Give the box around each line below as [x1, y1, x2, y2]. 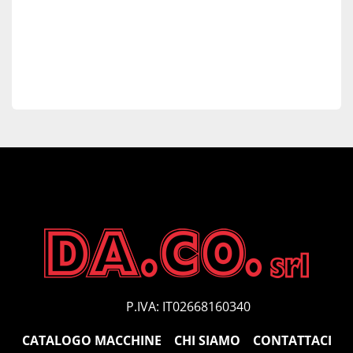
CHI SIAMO [173, 332, 240, 349]
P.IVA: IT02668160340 [126, 298, 251, 315]
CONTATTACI [252, 332, 332, 349]
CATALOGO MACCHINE [21, 332, 162, 349]
